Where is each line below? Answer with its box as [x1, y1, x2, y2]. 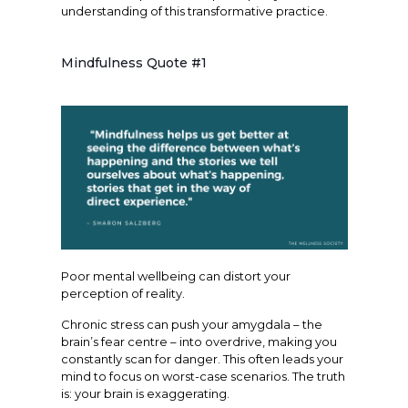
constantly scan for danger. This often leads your [60, 351, 343, 366]
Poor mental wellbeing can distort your [60, 268, 291, 283]
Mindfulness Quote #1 [60, 55, 207, 71]
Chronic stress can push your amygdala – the [60, 316, 322, 331]
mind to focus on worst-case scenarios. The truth [60, 368, 345, 383]
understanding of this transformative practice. [60, 4, 328, 18]
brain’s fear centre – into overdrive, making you [60, 333, 337, 349]
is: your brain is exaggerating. [60, 385, 229, 401]
